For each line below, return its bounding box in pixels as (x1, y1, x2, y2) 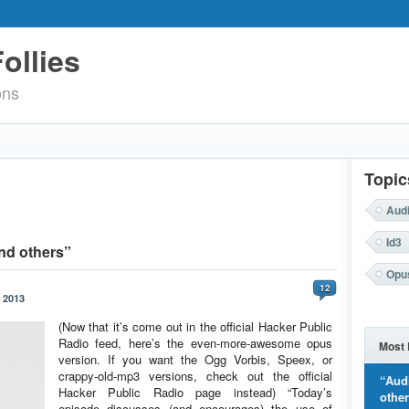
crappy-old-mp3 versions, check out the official (58, 367, 332, 384)
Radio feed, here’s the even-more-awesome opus (58, 334, 332, 351)
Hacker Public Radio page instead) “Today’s (58, 383, 332, 401)
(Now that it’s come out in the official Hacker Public (58, 318, 332, 335)
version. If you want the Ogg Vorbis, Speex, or (58, 351, 332, 368)
